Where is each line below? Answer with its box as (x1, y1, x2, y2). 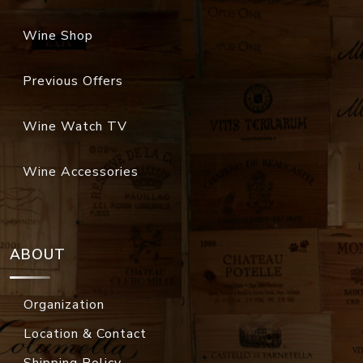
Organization (23, 296, 105, 314)
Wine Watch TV (23, 117, 127, 136)
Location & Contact (23, 325, 147, 344)
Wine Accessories (23, 163, 139, 181)
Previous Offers (23, 72, 123, 91)
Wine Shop (23, 27, 93, 45)
